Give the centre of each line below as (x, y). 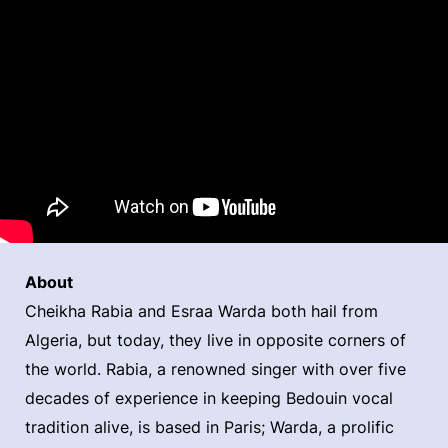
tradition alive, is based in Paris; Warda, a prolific (209, 427)
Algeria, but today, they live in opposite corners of (215, 340)
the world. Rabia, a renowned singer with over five (215, 369)
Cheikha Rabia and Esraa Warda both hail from (201, 311)
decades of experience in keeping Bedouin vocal (209, 398)
